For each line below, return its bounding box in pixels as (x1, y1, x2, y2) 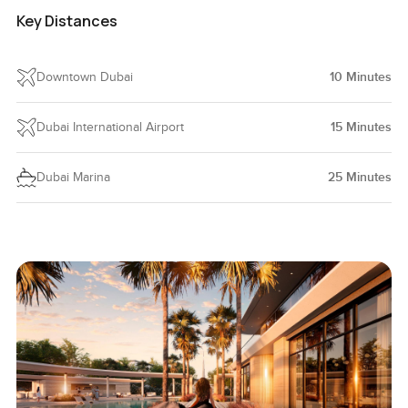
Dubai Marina (36, 169, 110, 185)
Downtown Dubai (36, 69, 133, 85)
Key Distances (15, 10, 117, 31)
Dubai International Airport (36, 119, 184, 135)
